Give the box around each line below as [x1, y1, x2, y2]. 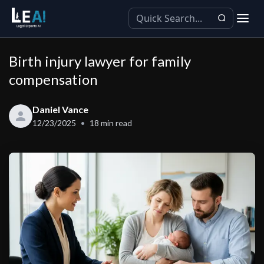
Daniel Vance [32, 104, 88, 115]
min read [99, 118, 132, 128]
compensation [9, 71, 98, 88]
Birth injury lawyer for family [9, 52, 191, 70]
